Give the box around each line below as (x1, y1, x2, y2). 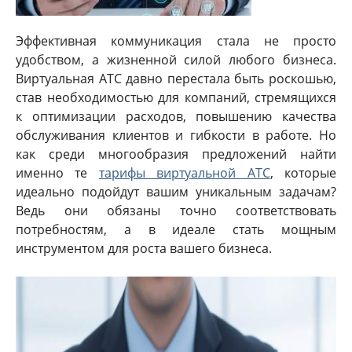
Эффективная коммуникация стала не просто (16, 32, 336, 49)
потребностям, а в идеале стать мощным (16, 221, 336, 238)
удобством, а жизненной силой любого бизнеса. (16, 51, 336, 68)
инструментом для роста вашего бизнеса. (16, 240, 272, 257)
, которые (269, 164, 337, 181)
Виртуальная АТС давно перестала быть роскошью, (16, 70, 336, 87)
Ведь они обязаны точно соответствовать (16, 202, 336, 219)
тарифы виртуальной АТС (98, 164, 270, 181)
